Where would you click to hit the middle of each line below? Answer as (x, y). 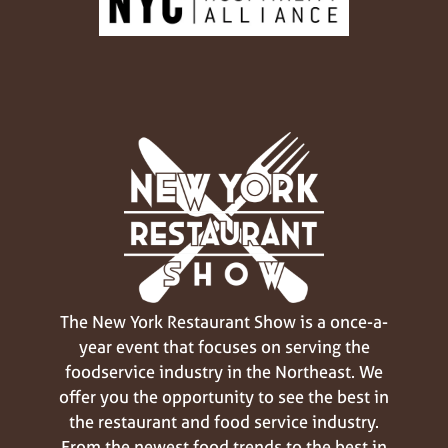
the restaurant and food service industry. (224, 421)
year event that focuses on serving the (224, 346)
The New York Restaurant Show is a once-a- (224, 321)
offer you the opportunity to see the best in (224, 396)
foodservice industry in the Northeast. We (224, 371)
